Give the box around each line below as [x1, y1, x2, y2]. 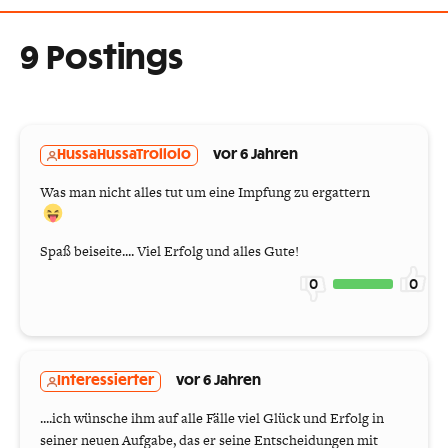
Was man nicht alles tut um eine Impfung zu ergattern [40, 182, 370, 203]
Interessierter [57, 374, 154, 389]
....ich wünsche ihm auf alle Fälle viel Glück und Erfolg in [40, 408, 384, 429]
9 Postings [20, 43, 183, 76]
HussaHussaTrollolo [57, 148, 191, 163]
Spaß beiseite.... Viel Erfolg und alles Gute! [40, 241, 299, 262]
